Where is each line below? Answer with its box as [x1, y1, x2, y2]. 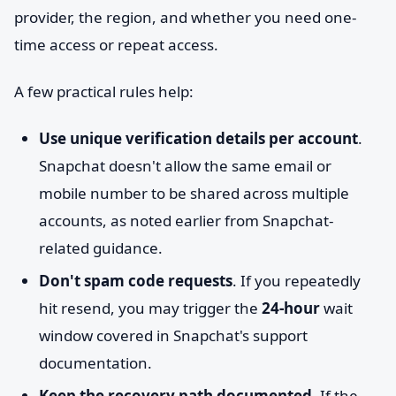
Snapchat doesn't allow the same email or [39, 156, 331, 176]
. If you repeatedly [232, 270, 361, 291]
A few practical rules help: [14, 81, 194, 102]
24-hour [262, 298, 320, 318]
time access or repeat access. [14, 34, 218, 55]
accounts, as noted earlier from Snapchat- [39, 210, 333, 231]
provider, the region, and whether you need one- [14, 7, 356, 27]
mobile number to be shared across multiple [39, 183, 349, 203]
